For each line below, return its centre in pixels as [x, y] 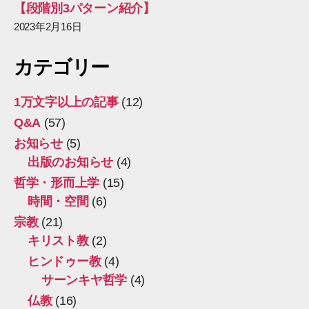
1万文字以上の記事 [66, 102]
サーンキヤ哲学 [84, 280]
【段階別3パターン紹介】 [84, 8]
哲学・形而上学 [57, 183]
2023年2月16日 [48, 27]
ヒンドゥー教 [64, 261]
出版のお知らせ [71, 162]
